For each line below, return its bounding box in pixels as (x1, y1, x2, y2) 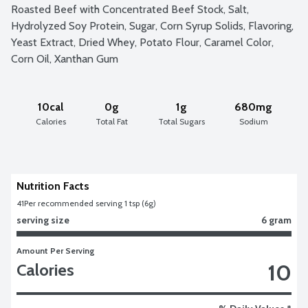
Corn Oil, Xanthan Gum (11, 52, 118, 65)
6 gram (261, 213, 291, 226)
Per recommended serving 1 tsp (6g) (24, 197, 156, 208)
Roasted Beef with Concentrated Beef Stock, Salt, (11, 2, 249, 16)
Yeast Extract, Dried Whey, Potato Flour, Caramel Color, (11, 35, 274, 49)
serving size (16, 213, 69, 226)
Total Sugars (157, 115, 205, 126)
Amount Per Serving (16, 245, 95, 256)
